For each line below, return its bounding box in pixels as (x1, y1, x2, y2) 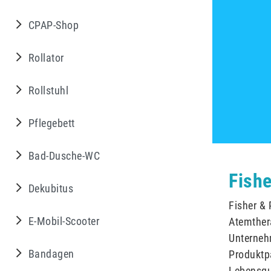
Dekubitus (28, 182, 73, 195)
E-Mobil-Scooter (28, 215, 99, 228)
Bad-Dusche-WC (28, 149, 100, 163)
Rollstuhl (28, 84, 68, 97)
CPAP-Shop (28, 19, 79, 32)
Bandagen (28, 247, 74, 261)
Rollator (28, 51, 64, 65)
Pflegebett (28, 117, 75, 130)
